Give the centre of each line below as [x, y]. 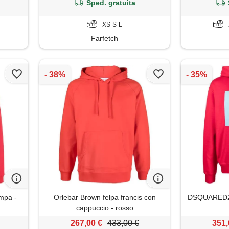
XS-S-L [112, 24]
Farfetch [105, 38]
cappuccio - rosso [105, 208]
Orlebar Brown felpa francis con [105, 198]
